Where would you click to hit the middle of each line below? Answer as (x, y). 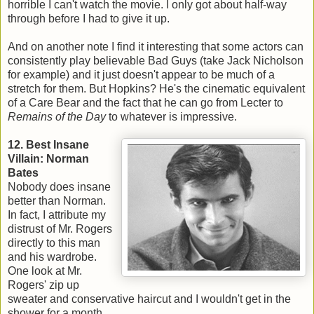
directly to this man (54, 243)
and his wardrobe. (52, 257)
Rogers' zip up (43, 285)
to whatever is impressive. (171, 117)
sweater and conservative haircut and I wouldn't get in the (149, 299)
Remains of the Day (57, 117)
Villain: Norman (48, 159)
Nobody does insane (59, 187)
